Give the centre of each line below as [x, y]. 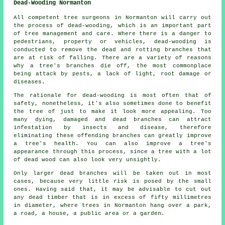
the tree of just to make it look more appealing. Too [113, 111]
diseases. [30, 82]
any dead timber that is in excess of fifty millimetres [113, 197]
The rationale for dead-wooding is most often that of [113, 95]
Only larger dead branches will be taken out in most [113, 173]
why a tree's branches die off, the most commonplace [113, 66]
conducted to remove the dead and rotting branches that [113, 49]
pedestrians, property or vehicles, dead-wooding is [113, 41]
